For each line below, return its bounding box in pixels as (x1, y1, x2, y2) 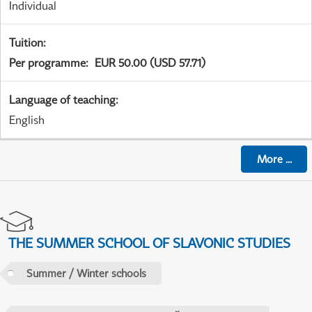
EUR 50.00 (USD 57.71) (95, 56, 205, 70)
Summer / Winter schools (26, 267, 146, 280)
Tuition (9, 36, 43, 50)
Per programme (9, 56, 86, 70)
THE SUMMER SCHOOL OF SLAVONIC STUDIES (8, 235, 290, 251)
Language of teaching (9, 93, 116, 107)
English (9, 113, 45, 127)
